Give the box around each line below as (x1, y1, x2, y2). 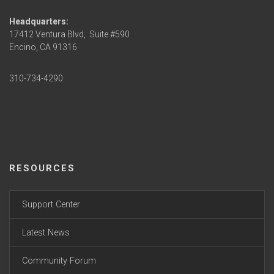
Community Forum (22, 256, 96, 267)
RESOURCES (9, 163, 75, 174)
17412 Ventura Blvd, (9, 29, 89, 40)
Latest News (22, 228, 70, 239)
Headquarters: (9, 17, 68, 27)
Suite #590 (89, 29, 130, 40)
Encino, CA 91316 (9, 42, 77, 53)
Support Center (22, 199, 80, 210)
